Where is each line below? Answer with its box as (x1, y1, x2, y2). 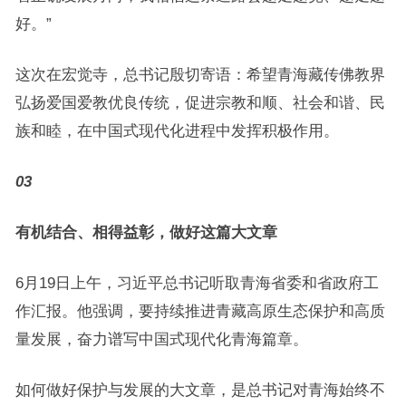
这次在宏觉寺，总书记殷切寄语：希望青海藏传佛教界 (14, 66, 385, 82)
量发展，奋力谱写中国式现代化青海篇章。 (14, 331, 308, 347)
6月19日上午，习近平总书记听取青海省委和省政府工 (14, 275, 379, 291)
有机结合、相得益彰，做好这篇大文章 (14, 224, 277, 240)
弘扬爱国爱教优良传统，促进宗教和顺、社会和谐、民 (14, 94, 385, 111)
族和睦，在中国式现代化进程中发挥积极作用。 (14, 122, 339, 139)
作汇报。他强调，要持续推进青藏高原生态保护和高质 (14, 303, 385, 319)
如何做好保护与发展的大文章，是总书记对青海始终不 (14, 382, 385, 398)
